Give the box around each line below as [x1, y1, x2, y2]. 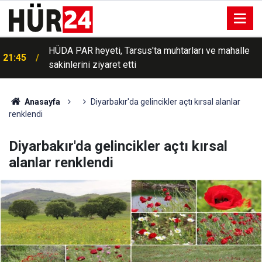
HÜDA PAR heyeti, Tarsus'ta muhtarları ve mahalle [49, 45, 250, 56]
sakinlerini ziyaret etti [49, 59, 136, 70]
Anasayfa [22, 97, 60, 106]
